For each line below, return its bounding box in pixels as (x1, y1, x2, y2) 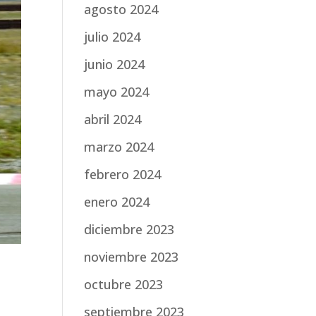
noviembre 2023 (84, 248, 179, 265)
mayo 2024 (84, 83, 150, 100)
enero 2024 (84, 193, 150, 210)
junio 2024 (84, 55, 145, 73)
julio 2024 (84, 28, 141, 45)
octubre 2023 (84, 275, 164, 293)
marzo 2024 (84, 138, 154, 155)
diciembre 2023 (84, 220, 175, 238)
